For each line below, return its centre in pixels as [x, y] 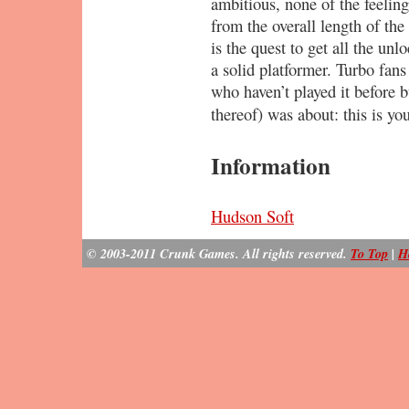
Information [271, 165]
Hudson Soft [252, 216]
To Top [369, 253]
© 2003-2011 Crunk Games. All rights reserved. [219, 253]
